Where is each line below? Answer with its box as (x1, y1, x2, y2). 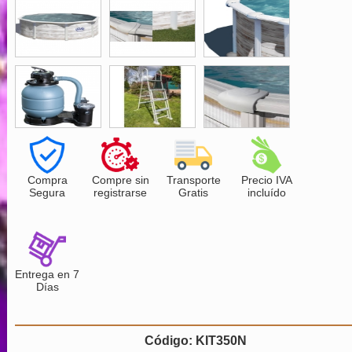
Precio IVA (240, 174, 292, 186)
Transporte (166, 174, 221, 186)
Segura (29, 186, 66, 199)
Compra (27, 174, 68, 186)
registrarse (93, 186, 148, 199)
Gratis (178, 186, 209, 199)
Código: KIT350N (145, 334, 247, 347)
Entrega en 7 (15, 268, 80, 280)
